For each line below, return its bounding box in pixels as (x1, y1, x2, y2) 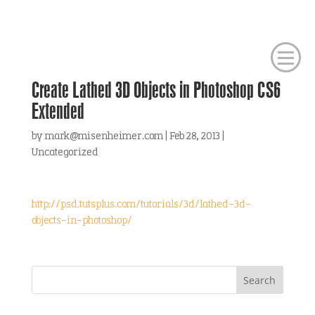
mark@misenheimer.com (44, 131, 163, 142)
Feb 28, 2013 (169, 131, 220, 142)
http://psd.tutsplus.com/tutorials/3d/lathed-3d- (31, 200, 251, 210)
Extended (31, 98, 84, 124)
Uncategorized (31, 148, 98, 158)
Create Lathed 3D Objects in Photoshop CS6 (31, 77, 281, 103)
